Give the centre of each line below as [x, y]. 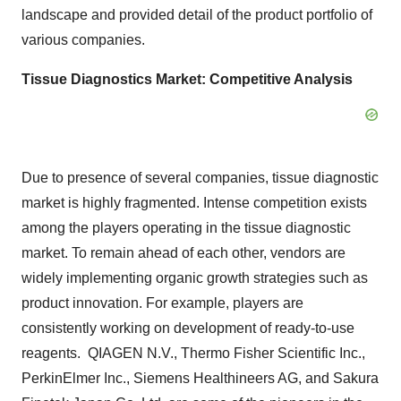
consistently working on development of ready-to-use [188, 328]
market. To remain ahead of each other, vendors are [183, 253]
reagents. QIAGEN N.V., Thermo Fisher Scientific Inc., [193, 353]
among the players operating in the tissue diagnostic [186, 228]
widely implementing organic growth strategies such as [195, 278]
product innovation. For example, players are [162, 303]
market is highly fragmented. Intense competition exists [194, 203]
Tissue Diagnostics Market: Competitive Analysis [187, 79]
